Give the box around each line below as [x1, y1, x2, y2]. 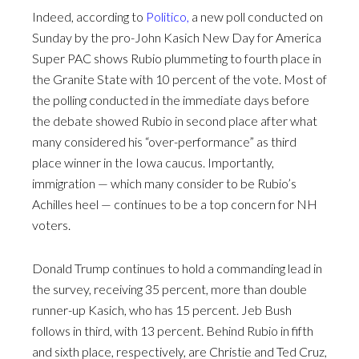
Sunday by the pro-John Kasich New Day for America [32, 29, 321, 45]
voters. [32, 216, 71, 232]
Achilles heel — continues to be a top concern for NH [32, 196, 317, 212]
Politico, [146, 8, 189, 24]
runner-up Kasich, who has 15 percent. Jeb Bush [32, 301, 292, 317]
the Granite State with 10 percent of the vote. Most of [32, 71, 327, 87]
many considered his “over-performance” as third [32, 133, 296, 149]
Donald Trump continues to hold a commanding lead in [32, 260, 322, 276]
